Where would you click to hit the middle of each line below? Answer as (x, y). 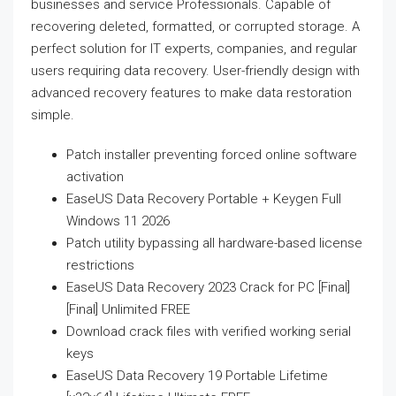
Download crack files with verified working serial (209, 331)
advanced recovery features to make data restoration (191, 93)
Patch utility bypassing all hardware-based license (214, 243)
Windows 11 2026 (118, 221)
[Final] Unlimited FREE (128, 309)
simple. (53, 115)
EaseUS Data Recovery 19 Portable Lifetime (197, 376)
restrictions (100, 265)
